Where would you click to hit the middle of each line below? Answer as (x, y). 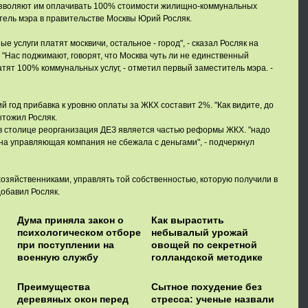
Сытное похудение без (207, 287)
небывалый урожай (200, 232)
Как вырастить (188, 220)
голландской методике (207, 257)
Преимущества (53, 287)
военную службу (57, 257)
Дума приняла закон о (70, 220)
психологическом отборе (79, 232)
